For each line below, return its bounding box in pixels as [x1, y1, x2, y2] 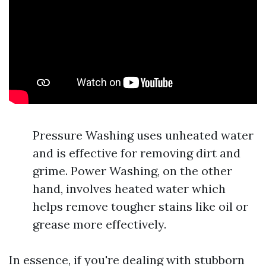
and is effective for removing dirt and [33, 145, 240, 160]
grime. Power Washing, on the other [33, 163, 232, 178]
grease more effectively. [33, 217, 166, 232]
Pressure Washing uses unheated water [33, 128, 254, 142]
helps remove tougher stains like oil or [33, 199, 248, 214]
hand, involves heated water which [33, 181, 226, 196]
